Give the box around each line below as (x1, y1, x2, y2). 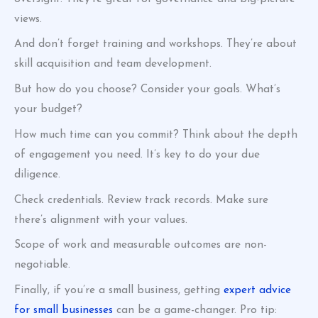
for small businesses (14, 305, 113, 317)
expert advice (224, 285, 291, 297)
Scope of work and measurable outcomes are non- (14, 239, 267, 251)
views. (14, 13, 42, 25)
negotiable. (14, 259, 70, 271)
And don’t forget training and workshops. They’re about (14, 38, 297, 50)
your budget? (14, 104, 82, 116)
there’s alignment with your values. (14, 214, 187, 226)
